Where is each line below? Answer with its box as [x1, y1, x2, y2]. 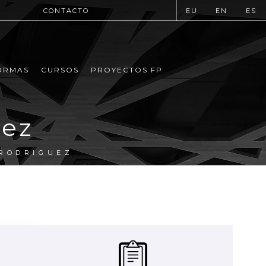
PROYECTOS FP [90, 65, 163, 75]
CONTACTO [43, 7, 89, 15]
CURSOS [40, 65, 79, 75]
